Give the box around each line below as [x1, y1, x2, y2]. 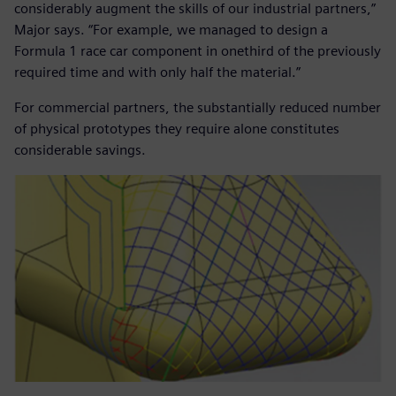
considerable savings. [14, 141, 146, 159]
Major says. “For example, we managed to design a [14, 21, 328, 39]
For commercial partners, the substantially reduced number [14, 99, 381, 117]
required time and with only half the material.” [14, 64, 301, 81]
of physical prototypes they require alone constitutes [14, 120, 339, 138]
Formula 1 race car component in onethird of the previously [14, 42, 381, 60]
